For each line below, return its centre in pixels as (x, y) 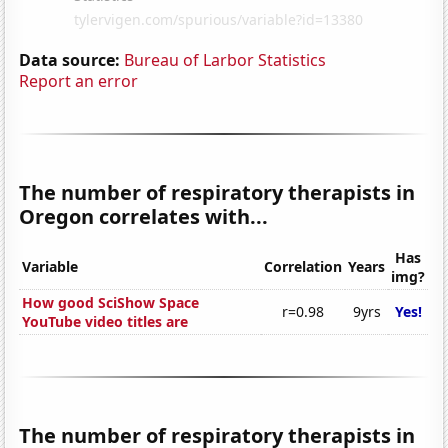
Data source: (70, 59)
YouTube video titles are (105, 322)
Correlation (303, 267)
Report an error (79, 80)
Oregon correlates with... (144, 216)
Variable (50, 267)
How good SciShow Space (111, 303)
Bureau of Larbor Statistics (225, 59)
